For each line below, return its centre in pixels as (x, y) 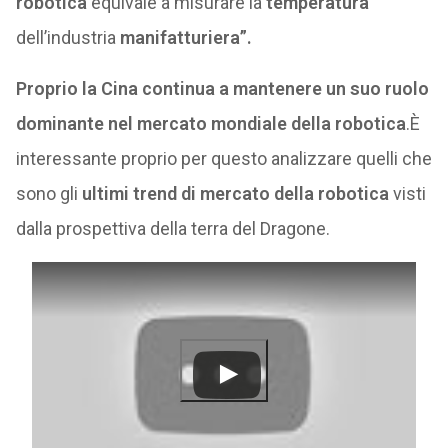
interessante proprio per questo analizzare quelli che (223, 158)
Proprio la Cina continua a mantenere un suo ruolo (222, 88)
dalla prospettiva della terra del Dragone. (172, 228)
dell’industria (67, 37)
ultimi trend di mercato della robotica (235, 193)
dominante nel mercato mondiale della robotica (210, 123)
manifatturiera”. (185, 37)
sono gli (48, 193)
